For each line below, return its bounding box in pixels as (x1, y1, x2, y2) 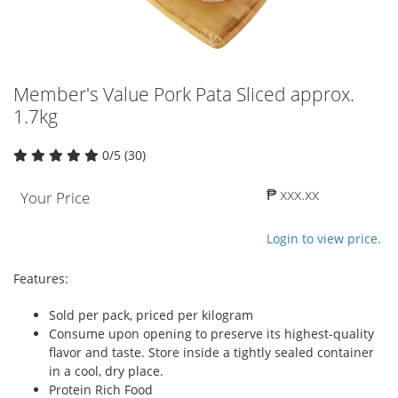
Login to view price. (267, 229, 381, 247)
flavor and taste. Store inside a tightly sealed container (49, 343, 374, 361)
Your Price (20, 187, 90, 208)
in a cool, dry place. (49, 362, 163, 379)
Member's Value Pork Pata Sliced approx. (13, 81, 354, 107)
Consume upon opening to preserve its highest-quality (49, 324, 374, 342)
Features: (13, 269, 68, 287)
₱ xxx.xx (267, 183, 319, 204)
